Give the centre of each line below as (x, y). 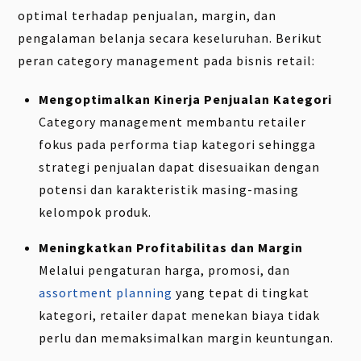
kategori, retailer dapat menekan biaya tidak (179, 315)
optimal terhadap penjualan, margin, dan (147, 15)
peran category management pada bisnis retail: (167, 60)
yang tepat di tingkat (241, 293)
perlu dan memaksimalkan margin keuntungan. (186, 338)
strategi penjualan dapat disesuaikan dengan (179, 167)
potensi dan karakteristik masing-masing (169, 190)
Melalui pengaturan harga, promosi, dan (164, 270)
